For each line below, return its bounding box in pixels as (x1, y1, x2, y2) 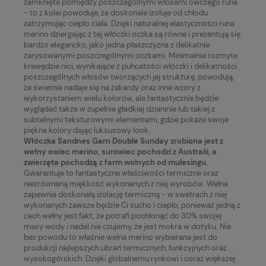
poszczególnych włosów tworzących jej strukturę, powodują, (24, 71, 234, 82)
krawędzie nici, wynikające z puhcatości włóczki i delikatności (24, 61, 237, 71)
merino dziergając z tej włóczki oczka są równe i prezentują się (24, 28, 240, 39)
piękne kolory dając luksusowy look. (24, 125, 154, 135)
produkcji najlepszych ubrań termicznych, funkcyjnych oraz (24, 242, 227, 253)
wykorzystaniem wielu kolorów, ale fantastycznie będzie (24, 93, 218, 103)
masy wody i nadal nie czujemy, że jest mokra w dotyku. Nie (24, 221, 231, 232)
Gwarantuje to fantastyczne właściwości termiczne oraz (24, 167, 218, 178)
